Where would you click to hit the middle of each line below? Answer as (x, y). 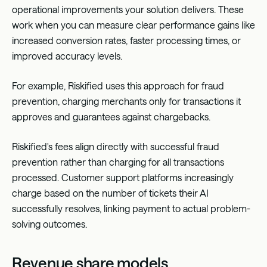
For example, (40, 85)
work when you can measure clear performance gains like (133, 24)
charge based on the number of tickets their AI (110, 193)
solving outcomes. (49, 223)
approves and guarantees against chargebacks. (111, 116)
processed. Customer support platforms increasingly (123, 177)
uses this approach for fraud (164, 85)
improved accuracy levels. (67, 55)
